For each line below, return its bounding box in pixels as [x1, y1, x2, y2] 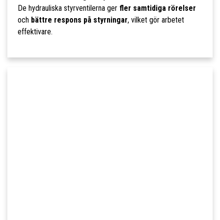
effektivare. [17, 27, 53, 37]
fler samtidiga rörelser [119, 3, 196, 13]
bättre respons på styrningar [30, 15, 128, 25]
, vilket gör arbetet [127, 15, 184, 25]
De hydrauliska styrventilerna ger [17, 3, 119, 13]
